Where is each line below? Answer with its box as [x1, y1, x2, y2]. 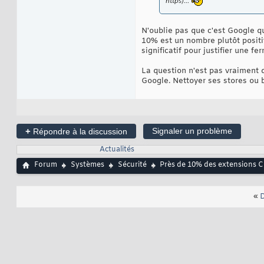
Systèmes [71, 160, 104, 170]
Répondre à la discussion [31, 127, 127, 137]
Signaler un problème [152, 126, 232, 136]
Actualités [99, 145, 134, 155]
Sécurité [118, 160, 147, 170]
